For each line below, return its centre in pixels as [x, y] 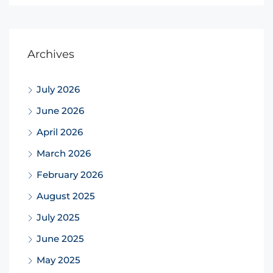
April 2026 [60, 132]
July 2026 [58, 89]
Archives [51, 54]
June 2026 [60, 110]
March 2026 [64, 153]
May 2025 [58, 260]
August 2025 [66, 196]
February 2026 [70, 174]
